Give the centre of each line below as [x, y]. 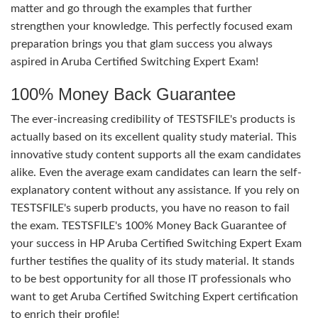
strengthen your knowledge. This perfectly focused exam [152, 26]
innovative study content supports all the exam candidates [156, 155]
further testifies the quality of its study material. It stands [153, 261]
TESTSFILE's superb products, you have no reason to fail [150, 208]
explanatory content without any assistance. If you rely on [155, 190]
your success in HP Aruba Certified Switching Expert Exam [156, 243]
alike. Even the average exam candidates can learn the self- [156, 172]
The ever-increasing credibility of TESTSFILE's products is [153, 119]
